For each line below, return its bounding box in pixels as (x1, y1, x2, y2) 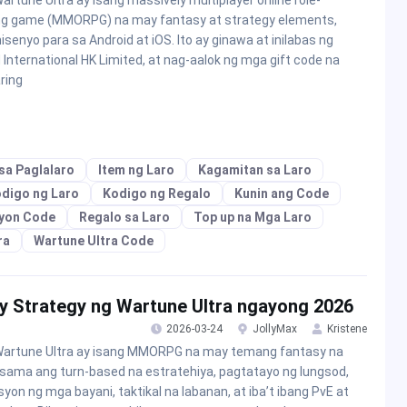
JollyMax (253, 323, 297, 336)
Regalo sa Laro (79, 210, 170, 225)
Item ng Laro (98, 163, 174, 178)
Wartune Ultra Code (34, 233, 154, 249)
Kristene (327, 323, 367, 336)
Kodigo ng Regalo (103, 186, 211, 202)
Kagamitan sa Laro (198, 163, 312, 178)
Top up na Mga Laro (194, 210, 312, 225)
